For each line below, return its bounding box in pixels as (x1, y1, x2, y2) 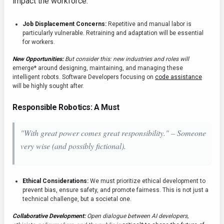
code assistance (155, 73, 202, 81)
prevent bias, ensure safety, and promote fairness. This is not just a (22, 186, 208, 194)
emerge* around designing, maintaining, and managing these (12, 64, 183, 72)
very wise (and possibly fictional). (20, 140, 126, 151)
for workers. (22, 38, 55, 46)
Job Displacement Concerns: (22, 20, 106, 28)
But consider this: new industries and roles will (63, 55, 189, 63)
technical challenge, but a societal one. (22, 195, 131, 203)
